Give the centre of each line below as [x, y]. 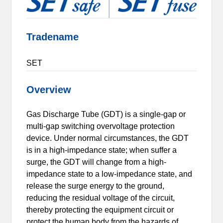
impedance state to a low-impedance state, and [110, 174]
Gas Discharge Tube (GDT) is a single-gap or [106, 114]
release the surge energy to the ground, [96, 186]
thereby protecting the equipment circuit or [100, 210]
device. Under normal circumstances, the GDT [108, 138]
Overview [49, 89]
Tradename [53, 37]
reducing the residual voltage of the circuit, [101, 198]
